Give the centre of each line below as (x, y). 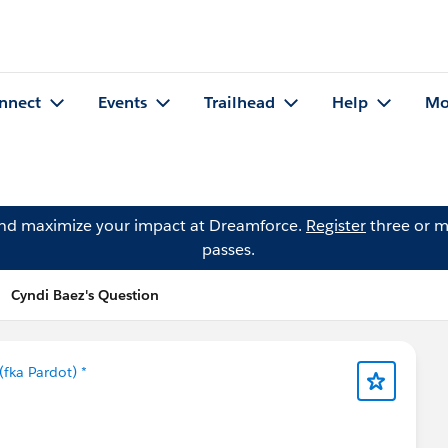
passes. (228, 249)
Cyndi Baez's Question (85, 295)
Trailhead (239, 103)
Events (122, 103)
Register (336, 225)
